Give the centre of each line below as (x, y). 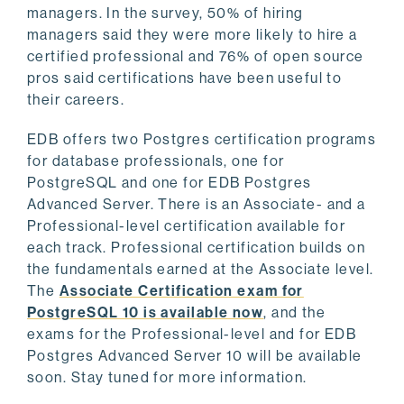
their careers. (76, 100)
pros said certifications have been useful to (185, 78)
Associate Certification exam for (181, 291)
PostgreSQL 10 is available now (146, 313)
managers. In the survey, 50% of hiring (165, 14)
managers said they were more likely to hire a (193, 35)
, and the (295, 313)
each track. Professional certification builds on (197, 248)
